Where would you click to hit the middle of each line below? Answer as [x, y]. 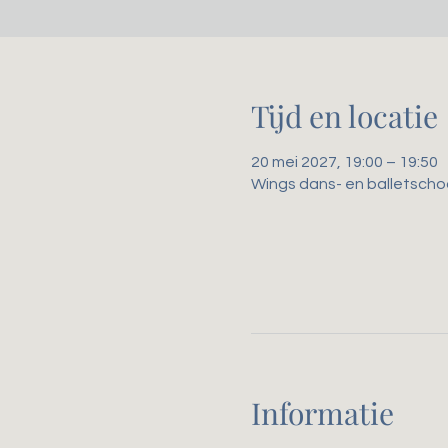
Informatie [322, 413]
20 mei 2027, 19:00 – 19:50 [344, 162]
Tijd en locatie [344, 116]
